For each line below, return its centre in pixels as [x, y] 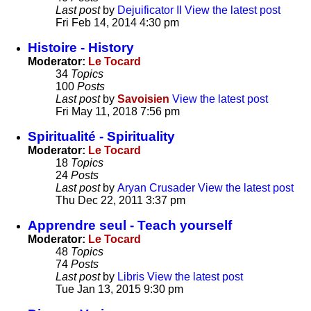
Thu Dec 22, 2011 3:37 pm [120, 201]
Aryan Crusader [156, 188]
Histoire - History [81, 48]
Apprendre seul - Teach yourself [130, 226]
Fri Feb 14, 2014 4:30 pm [117, 23]
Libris [131, 277]
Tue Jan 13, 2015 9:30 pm [119, 289]
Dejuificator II [150, 10]
